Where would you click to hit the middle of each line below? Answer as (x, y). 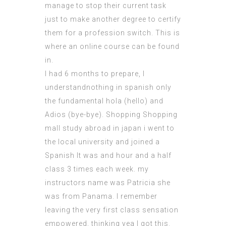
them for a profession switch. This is (112, 33)
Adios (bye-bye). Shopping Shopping (111, 115)
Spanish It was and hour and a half (108, 156)
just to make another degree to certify (113, 19)
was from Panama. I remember (101, 196)
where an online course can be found (112, 47)
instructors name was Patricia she (108, 183)
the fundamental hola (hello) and (104, 101)
